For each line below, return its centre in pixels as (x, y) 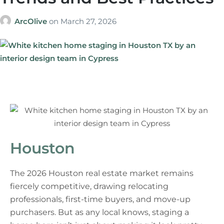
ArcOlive (32, 21)
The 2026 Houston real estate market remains (102, 173)
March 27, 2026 (88, 21)
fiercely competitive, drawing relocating (89, 186)
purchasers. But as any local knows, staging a (99, 212)
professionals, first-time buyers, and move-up (100, 199)
